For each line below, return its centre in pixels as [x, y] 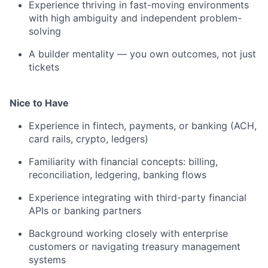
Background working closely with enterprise [128, 234]
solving [45, 31]
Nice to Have [39, 103]
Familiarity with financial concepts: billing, [123, 162]
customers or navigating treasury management [135, 247]
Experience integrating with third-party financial [138, 198]
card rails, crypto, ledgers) [89, 139]
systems [47, 260]
